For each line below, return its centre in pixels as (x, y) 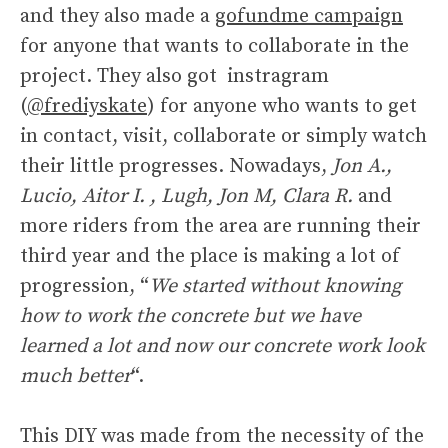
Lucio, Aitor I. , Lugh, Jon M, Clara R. (186, 197)
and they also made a (117, 17)
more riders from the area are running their (220, 227)
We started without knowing (275, 287)
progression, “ (84, 287)
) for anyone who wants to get (282, 107)
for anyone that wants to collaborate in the (214, 47)
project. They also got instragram (174, 77)
